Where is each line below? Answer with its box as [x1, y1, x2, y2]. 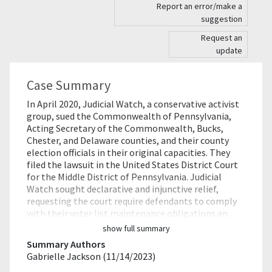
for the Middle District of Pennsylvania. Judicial [27, 171, 222, 183]
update [216, 45, 242, 56]
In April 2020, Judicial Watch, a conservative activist [27, 98, 239, 110]
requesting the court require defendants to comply [27, 195, 237, 207]
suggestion [201, 13, 242, 24]
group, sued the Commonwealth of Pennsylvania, [27, 110, 231, 122]
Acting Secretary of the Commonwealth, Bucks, [27, 122, 223, 134]
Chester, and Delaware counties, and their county [27, 134, 229, 146]
